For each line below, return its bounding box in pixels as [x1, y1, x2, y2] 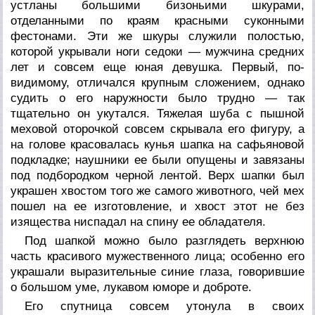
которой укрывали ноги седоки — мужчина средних [11, 44, 304, 58]
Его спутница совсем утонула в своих [25, 299, 304, 313]
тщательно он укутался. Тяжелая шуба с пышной [11, 106, 304, 120]
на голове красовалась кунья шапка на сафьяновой [11, 137, 304, 151]
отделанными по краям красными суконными [11, 13, 304, 27]
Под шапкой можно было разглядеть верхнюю [25, 233, 304, 247]
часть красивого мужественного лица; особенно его [11, 249, 304, 263]
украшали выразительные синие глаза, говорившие [11, 264, 304, 278]
